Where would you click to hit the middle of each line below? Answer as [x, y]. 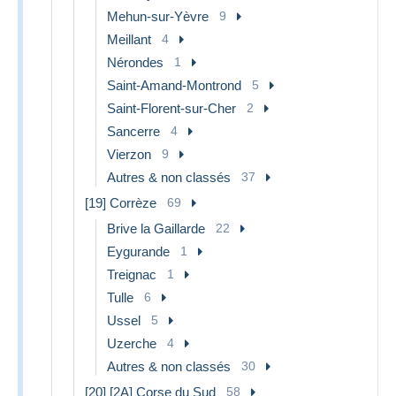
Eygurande [138, 251]
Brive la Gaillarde [156, 228]
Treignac [132, 274]
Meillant [129, 39]
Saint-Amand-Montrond [174, 85]
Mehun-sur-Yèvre [158, 16]
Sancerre [133, 131]
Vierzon [129, 154]
